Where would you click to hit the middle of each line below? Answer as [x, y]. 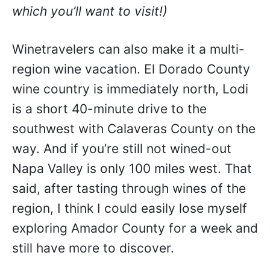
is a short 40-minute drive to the [109, 108]
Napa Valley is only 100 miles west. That [132, 168]
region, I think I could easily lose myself [130, 208]
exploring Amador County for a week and [135, 228]
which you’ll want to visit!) [90, 11]
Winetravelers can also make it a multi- [128, 49]
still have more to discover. [95, 248]
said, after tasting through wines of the [129, 188]
